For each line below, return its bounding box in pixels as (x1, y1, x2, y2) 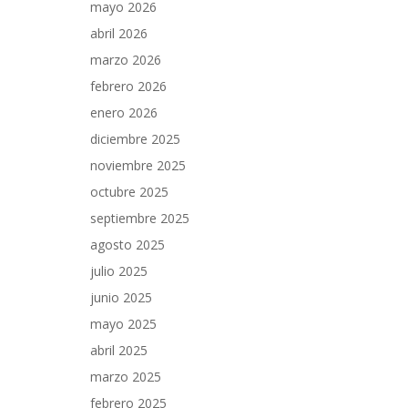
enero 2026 (90, 104, 158, 121)
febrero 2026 (90, 77, 167, 95)
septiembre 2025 (90, 209, 189, 227)
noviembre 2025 (90, 157, 186, 174)
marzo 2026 (90, 51, 161, 68)
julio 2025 (90, 262, 148, 280)
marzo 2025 (90, 368, 161, 385)
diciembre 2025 (90, 130, 180, 148)
